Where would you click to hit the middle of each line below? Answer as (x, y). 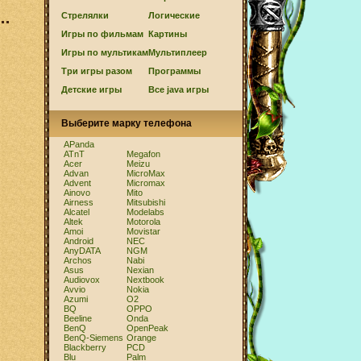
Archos (78, 260)
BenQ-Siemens (93, 338)
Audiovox (82, 280)
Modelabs (145, 212)
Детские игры (91, 89)
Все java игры (178, 89)
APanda (79, 144)
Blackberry (85, 347)
